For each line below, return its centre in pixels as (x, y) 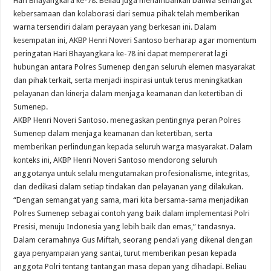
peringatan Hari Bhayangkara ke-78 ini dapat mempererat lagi (121, 54)
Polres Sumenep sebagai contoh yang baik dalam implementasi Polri (132, 214)
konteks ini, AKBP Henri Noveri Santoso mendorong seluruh (116, 160)
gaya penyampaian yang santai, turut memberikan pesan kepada (125, 253)
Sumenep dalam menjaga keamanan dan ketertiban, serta (113, 134)
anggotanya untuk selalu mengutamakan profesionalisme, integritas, (132, 174)
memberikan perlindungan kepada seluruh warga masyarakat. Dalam (133, 147)
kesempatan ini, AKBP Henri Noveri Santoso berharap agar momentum (135, 41)
